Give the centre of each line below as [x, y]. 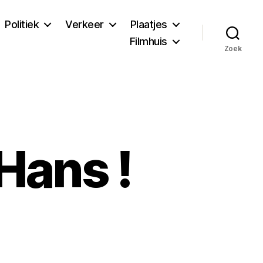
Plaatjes [149, 24]
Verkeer [85, 24]
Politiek [22, 24]
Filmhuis [148, 41]
